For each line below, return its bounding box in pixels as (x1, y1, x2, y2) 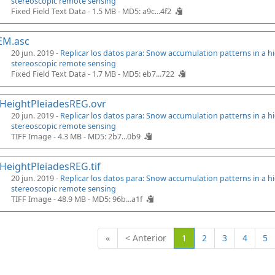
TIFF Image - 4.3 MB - (11, 131, 88, 142)
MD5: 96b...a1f (92, 194, 142, 204)
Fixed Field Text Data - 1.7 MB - (11, 69, 122, 79)
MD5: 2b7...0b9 (88, 131, 141, 142)
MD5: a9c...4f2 (122, 6, 171, 17)
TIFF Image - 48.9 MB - (11, 194, 92, 204)
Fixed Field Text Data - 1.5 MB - (11, 6, 122, 17)
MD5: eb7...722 (122, 69, 174, 79)
